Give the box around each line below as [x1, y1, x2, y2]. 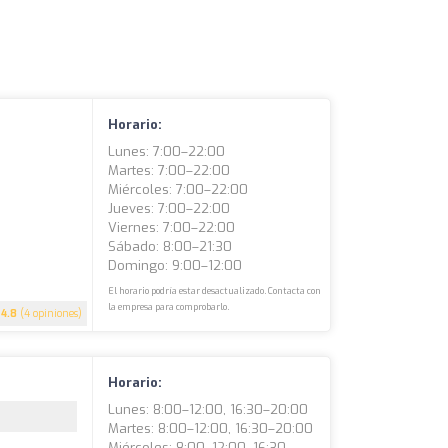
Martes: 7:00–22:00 [108, 161, 231, 179]
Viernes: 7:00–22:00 [108, 218, 236, 236]
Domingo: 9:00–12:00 [108, 256, 243, 274]
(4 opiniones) [17, 306, 83, 320]
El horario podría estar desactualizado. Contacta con [108, 284, 322, 297]
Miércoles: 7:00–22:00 [108, 180, 249, 198]
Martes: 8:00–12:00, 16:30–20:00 [108, 419, 314, 437]
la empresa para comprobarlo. [108, 300, 230, 313]
